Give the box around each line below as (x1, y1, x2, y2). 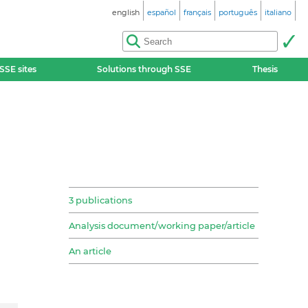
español (147, 8, 176, 17)
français (184, 8, 211, 17)
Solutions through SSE (97, 64, 192, 74)
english (112, 8, 140, 17)
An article (69, 245, 111, 257)
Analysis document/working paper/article (69, 220, 255, 232)
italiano (265, 8, 291, 17)
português (219, 8, 257, 17)
